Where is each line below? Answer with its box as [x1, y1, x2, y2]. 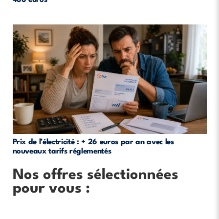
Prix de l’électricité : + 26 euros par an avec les [12, 138, 174, 147]
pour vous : [12, 182, 90, 197]
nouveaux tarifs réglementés [12, 148, 111, 156]
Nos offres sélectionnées [12, 168, 178, 183]
